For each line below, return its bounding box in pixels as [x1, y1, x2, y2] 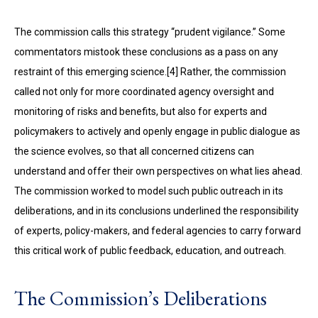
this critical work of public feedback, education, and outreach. [14, 245, 286, 256]
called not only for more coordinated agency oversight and [14, 86, 274, 97]
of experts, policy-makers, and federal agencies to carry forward [14, 225, 301, 236]
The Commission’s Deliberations [14, 285, 267, 311]
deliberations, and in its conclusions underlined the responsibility [14, 205, 299, 216]
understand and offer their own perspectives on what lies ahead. [14, 165, 302, 177]
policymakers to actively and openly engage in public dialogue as [14, 126, 300, 137]
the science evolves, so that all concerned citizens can [14, 146, 254, 157]
